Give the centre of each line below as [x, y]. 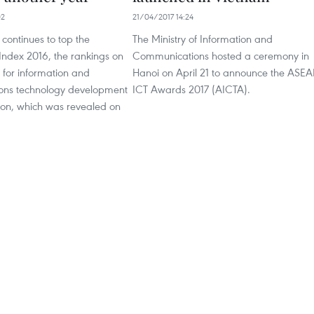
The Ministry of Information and [203, 39]
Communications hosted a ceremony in [221, 55]
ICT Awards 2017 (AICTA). [191, 89]
